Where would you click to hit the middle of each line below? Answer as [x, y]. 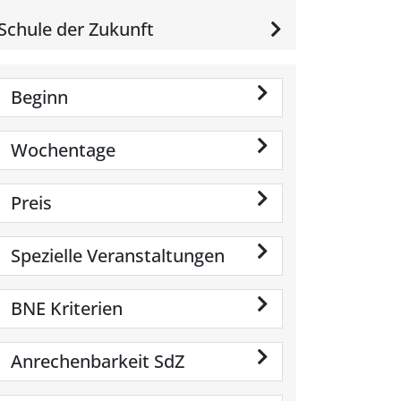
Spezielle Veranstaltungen [118, 256]
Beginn [39, 97]
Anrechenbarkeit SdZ [98, 361]
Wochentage [63, 150]
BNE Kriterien [67, 308]
